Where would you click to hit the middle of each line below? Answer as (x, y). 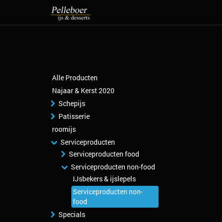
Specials (72, 214)
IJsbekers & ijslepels (104, 179)
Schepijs (72, 103)
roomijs (64, 129)
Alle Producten (75, 78)
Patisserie (74, 116)
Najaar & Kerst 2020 (83, 90)
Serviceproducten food (104, 154)
